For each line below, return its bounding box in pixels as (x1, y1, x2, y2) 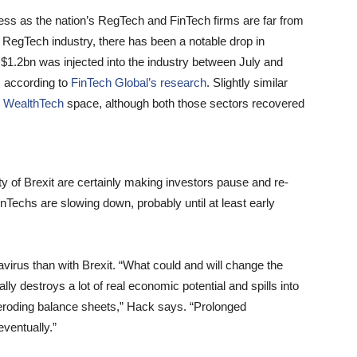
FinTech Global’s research (68, 76, 206, 89)
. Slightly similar (206, 76, 288, 89)
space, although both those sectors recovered (64, 96, 304, 110)
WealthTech (3, 96, 64, 110)
